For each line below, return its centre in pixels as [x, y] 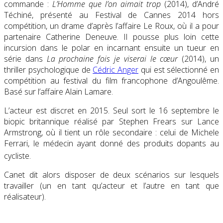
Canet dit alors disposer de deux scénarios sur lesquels [111, 175]
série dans [25, 58]
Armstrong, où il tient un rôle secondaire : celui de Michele [111, 132]
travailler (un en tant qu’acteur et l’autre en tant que [111, 186]
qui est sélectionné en [179, 69]
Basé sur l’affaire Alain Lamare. [58, 91]
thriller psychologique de [49, 69]
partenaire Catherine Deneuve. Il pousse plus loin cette [111, 37]
